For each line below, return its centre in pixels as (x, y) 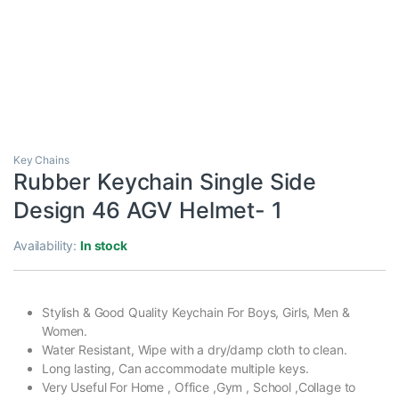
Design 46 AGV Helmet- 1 (148, 210)
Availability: (47, 245)
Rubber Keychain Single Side (165, 181)
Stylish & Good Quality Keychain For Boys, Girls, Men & (196, 312)
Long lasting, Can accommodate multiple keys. (175, 368)
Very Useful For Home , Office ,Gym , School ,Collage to (199, 387)
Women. (65, 330)
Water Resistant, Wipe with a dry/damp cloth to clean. (195, 349)
